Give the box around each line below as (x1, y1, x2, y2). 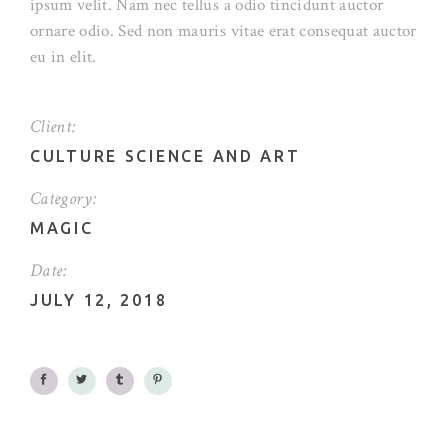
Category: (30, 187, 98, 211)
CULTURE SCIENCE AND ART (30, 147, 301, 166)
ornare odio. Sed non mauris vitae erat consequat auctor (30, 20, 417, 43)
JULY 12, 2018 (30, 291, 168, 310)
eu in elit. (30, 46, 97, 69)
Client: (30, 115, 77, 139)
